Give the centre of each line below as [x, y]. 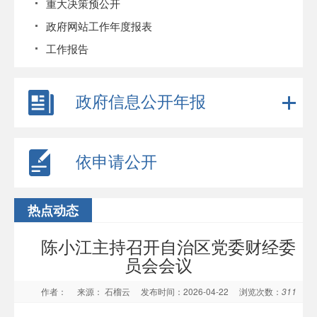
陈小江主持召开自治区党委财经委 [168, 246]
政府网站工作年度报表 [99, 26]
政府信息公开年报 [141, 101]
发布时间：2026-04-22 [189, 291]
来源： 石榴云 [108, 291]
